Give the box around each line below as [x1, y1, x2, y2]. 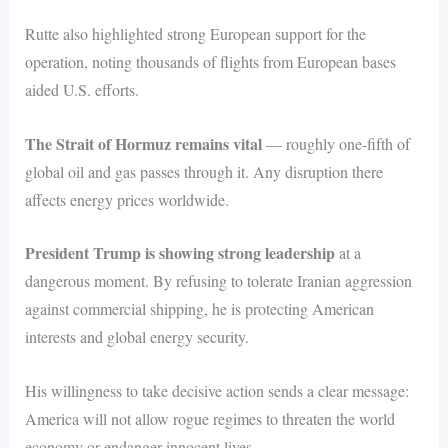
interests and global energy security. [24, 326, 249, 348]
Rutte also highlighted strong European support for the [24, 23, 366, 45]
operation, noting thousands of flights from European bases [24, 51, 396, 73]
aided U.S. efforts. [24, 79, 139, 101]
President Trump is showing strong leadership [24, 241, 335, 265]
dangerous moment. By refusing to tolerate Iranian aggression [24, 270, 412, 292]
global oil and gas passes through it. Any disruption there [24, 160, 383, 182]
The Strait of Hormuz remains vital [24, 131, 262, 155]
